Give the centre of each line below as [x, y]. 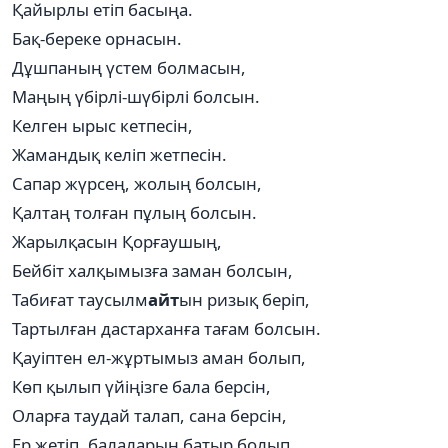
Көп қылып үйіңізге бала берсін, [141, 386]
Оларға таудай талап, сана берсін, [149, 415]
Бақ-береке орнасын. [97, 38]
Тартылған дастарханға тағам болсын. [166, 328]
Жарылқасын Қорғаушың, [117, 241]
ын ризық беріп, [244, 299]
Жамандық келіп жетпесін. [119, 154]
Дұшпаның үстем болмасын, [129, 67]
